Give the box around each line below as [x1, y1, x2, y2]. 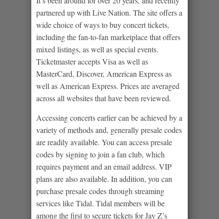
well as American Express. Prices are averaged [36, 80, 179, 91]
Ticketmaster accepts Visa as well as [36, 56, 148, 66]
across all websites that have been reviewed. [36, 92, 171, 103]
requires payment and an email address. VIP [36, 161, 172, 172]
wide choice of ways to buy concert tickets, [36, 19, 169, 30]
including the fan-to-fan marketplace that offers [36, 31, 180, 42]
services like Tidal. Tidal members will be [36, 197, 165, 208]
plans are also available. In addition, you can [36, 173, 172, 184]
